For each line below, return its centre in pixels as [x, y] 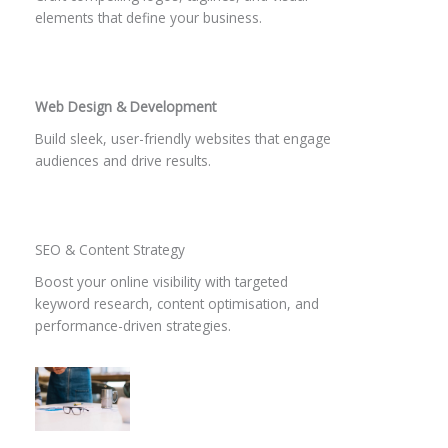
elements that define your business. [148, 18]
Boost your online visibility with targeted [161, 282]
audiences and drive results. [123, 161]
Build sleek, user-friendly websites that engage [183, 139]
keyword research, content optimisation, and [177, 304]
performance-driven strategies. [133, 326]
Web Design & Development [125, 107]
